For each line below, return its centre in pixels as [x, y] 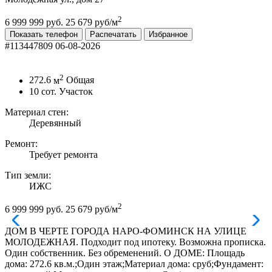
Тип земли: [28, 175]
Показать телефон [44, 35]
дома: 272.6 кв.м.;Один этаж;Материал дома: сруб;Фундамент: [134, 263]
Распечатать [113, 35]
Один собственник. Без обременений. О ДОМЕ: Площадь [125, 253]
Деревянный [55, 123]
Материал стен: [37, 112]
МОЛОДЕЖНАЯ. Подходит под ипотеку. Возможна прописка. [135, 242]
